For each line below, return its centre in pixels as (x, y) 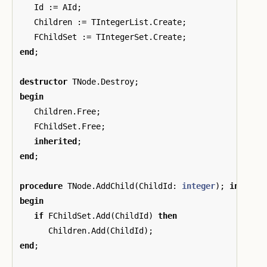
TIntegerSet (122, 37)
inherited (55, 141)
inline (244, 186)
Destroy (117, 81)
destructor (44, 81)
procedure (41, 186)
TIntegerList (120, 22)
